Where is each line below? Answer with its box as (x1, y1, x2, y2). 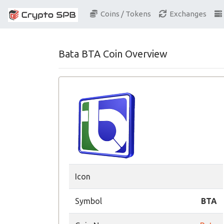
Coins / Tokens (97, 9, 151, 18)
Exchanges (166, 9, 206, 18)
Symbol (75, 196, 102, 205)
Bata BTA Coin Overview (58, 48, 167, 59)
